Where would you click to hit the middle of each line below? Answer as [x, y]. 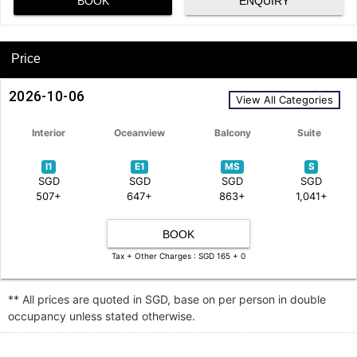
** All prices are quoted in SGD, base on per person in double [167, 299]
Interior [49, 133]
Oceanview [139, 133]
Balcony [232, 133]
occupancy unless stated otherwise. [102, 316]
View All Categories [284, 99]
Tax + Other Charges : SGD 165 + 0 [178, 256]
